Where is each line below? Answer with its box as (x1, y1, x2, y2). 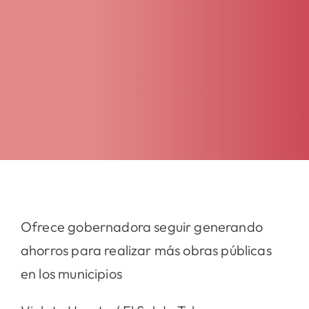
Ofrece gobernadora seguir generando (20, 217, 263, 235)
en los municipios (20, 264, 122, 282)
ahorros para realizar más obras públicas (20, 241, 272, 259)
